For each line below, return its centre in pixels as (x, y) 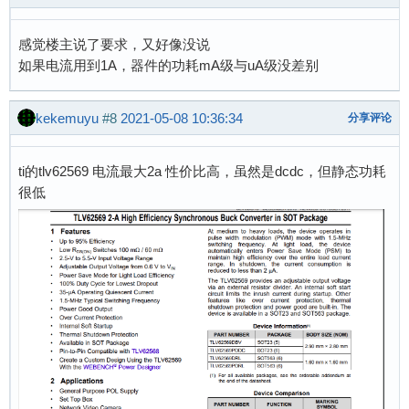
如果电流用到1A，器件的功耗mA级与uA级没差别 (168, 65)
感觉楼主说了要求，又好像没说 (114, 44)
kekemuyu (67, 118)
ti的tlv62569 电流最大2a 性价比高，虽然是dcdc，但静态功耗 (202, 171)
